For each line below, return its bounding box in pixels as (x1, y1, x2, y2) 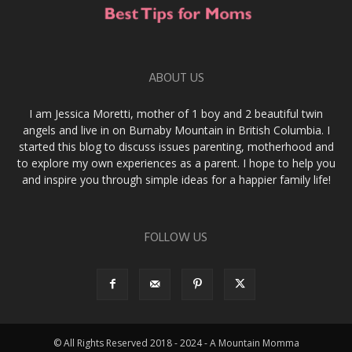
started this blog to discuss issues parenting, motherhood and (18, 139, 334, 155)
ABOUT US (148, 68, 204, 90)
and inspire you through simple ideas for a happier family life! (21, 172, 331, 188)
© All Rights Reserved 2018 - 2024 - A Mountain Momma (53, 336, 299, 350)
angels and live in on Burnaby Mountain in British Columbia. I (22, 123, 330, 138)
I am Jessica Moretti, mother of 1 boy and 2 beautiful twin (29, 106, 323, 122)
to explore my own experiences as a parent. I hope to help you (16, 156, 335, 171)
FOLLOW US (145, 228, 207, 249)
